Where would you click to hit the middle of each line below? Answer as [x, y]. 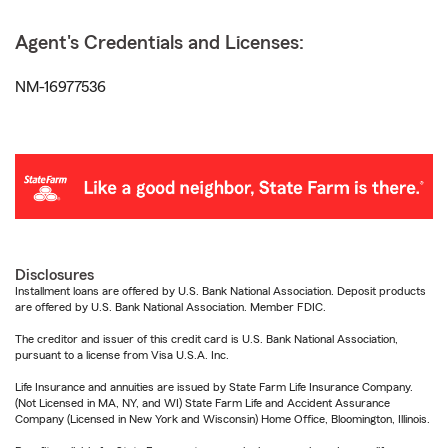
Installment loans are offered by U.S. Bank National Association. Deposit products [220, 291]
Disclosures [54, 275]
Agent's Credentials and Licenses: [159, 43]
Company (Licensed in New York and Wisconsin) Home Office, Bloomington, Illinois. [222, 419]
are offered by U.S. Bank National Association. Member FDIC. [170, 307]
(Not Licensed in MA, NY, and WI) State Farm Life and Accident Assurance [202, 403]
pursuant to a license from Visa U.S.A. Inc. [122, 355]
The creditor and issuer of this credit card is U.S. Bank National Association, [206, 339]
